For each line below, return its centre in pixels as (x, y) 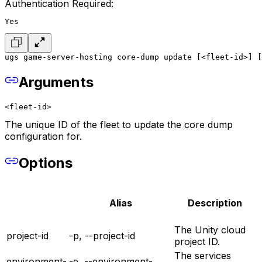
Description (215, 203)
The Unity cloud (210, 230)
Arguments (56, 82)
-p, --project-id (102, 235)
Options (46, 163)
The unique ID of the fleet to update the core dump (119, 125)
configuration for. (43, 137)
